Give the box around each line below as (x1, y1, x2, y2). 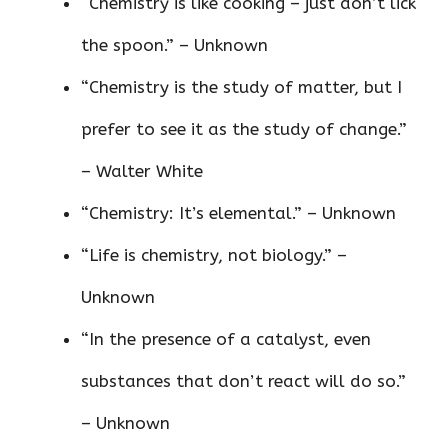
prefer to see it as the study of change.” (81, 119, 407, 140)
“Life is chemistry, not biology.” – (81, 245, 347, 266)
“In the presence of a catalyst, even (81, 329, 371, 350)
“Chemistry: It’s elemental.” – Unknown (81, 203, 396, 224)
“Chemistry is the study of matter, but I (81, 77, 402, 98)
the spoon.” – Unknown (81, 35, 268, 56)
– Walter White (81, 161, 203, 182)
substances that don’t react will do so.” (81, 371, 406, 392)
